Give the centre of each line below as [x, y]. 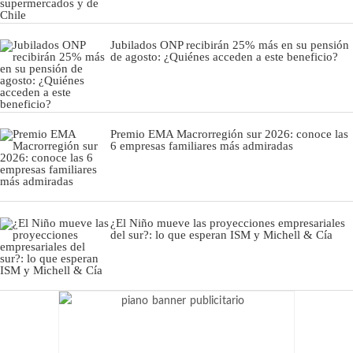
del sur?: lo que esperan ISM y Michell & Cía [221, 234]
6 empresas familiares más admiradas [202, 145]
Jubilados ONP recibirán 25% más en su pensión [230, 45]
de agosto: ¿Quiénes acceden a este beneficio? [224, 56]
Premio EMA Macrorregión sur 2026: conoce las [229, 134]
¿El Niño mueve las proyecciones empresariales [228, 223]
